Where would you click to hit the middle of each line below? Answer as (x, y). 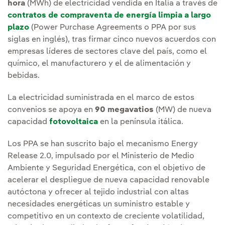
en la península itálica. (141, 122)
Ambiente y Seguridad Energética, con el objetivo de (106, 168)
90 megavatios (125, 110)
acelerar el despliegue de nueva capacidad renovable (108, 181)
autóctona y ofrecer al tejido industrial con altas (98, 193)
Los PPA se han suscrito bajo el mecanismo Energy (103, 144)
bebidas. (24, 76)
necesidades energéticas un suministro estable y (99, 205)
